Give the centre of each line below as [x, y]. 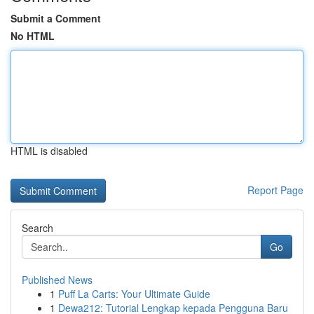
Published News [57, 280]
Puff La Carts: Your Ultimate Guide [134, 294]
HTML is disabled [49, 151]
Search [37, 228]
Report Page [275, 190]
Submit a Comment [56, 18]
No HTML [33, 36]
